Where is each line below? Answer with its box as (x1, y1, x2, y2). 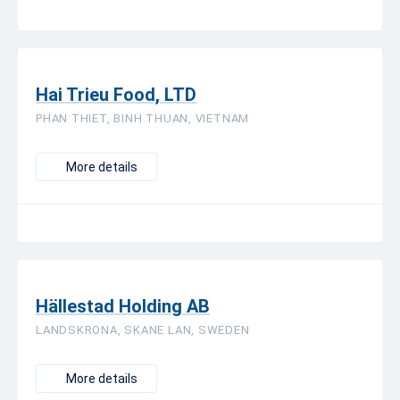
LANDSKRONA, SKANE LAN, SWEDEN (36, 323, 250, 337)
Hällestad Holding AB (36, 296, 210, 317)
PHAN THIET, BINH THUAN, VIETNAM (36, 112, 250, 125)
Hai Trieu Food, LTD (36, 84, 196, 105)
